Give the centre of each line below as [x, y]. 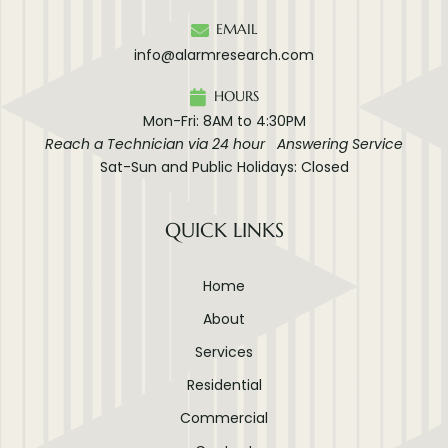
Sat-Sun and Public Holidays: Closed [224, 167]
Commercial [224, 417]
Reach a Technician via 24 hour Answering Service [224, 144]
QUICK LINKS [224, 231]
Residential [224, 384]
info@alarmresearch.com [224, 54]
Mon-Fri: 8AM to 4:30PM [224, 121]
